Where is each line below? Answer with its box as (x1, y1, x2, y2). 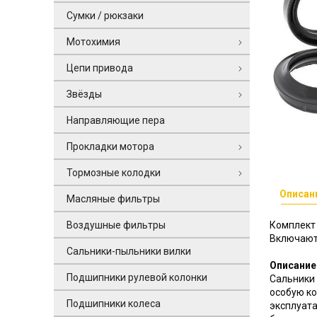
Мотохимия (66, 35, 120, 47)
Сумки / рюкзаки (66, 9, 144, 21)
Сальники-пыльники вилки (66, 245, 191, 257)
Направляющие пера (66, 114, 165, 126)
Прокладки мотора (66, 140, 154, 152)
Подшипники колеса (66, 297, 161, 309)
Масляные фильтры (66, 192, 160, 204)
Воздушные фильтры (66, 219, 166, 231)
